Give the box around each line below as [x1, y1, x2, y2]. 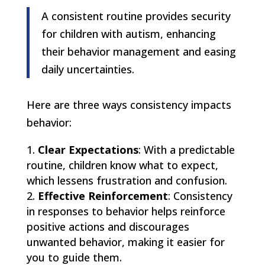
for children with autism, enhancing [41, 26, 216, 41]
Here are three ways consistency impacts [26, 97, 231, 112]
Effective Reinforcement [37, 188, 168, 203]
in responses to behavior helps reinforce [26, 203, 225, 218]
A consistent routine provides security [41, 8, 231, 23]
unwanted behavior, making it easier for [26, 234, 225, 249]
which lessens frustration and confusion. [26, 173, 227, 188]
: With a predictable [138, 142, 235, 157]
